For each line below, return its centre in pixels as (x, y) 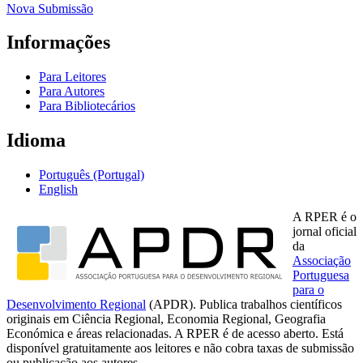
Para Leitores (73, 77)
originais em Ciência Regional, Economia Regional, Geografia (166, 319)
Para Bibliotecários (87, 106)
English (58, 190)
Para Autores (72, 92)
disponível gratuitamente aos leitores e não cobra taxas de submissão (180, 348)
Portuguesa (321, 275)
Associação (322, 261)
